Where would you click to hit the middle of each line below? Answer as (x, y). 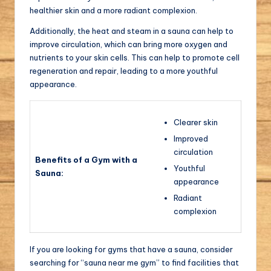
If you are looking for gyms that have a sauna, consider (131, 250)
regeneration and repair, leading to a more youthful (124, 71)
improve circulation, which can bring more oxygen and (129, 44)
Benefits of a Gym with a (86, 160)
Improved (191, 139)
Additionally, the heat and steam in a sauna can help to (132, 31)
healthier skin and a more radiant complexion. (113, 11)
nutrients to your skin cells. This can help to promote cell (135, 58)
